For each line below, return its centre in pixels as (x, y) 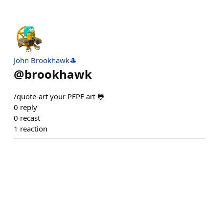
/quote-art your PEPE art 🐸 (59, 97)
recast (30, 118)
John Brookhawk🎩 (45, 60)
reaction (34, 129)
